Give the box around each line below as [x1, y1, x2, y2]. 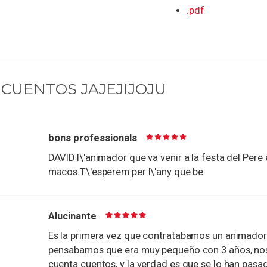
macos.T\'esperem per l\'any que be [48, 166, 204, 178]
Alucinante [48, 210, 97, 222]
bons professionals [48, 132, 137, 144]
